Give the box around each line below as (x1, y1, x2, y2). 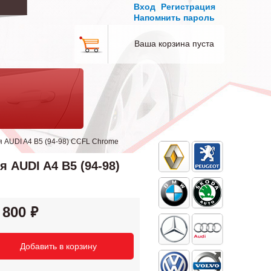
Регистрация (161, 2, 215, 11)
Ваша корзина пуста (134, 39, 214, 48)
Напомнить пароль (134, 13, 215, 22)
